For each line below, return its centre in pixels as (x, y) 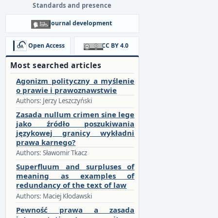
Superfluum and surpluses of (75, 167)
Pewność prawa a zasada (75, 209)
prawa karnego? (46, 142)
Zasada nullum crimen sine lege (75, 115)
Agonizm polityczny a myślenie (75, 81)
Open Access (46, 46)
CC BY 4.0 (115, 46)
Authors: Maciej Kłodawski (54, 196)
